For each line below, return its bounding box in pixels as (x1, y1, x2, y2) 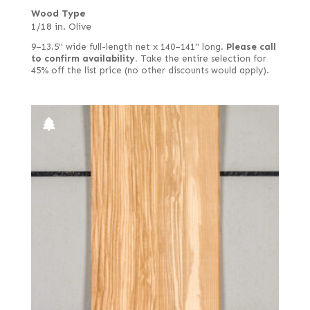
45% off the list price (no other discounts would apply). (30, 64, 269, 76)
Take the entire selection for (137, 53, 266, 64)
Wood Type (30, 7, 86, 19)
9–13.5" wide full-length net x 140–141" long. (30, 41, 226, 53)
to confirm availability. (30, 53, 138, 64)
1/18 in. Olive (30, 20, 91, 33)
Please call (226, 41, 276, 53)
